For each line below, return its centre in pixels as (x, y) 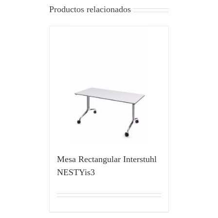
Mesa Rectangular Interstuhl (107, 159)
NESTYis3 (76, 172)
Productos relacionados (90, 9)
